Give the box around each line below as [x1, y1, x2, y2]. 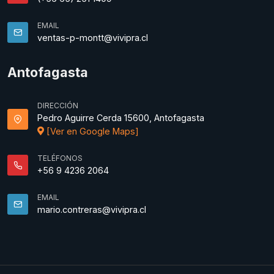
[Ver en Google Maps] [44, 126, 139, 137]
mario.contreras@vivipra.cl [37, 204, 146, 215]
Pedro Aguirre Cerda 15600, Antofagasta [37, 113, 204, 124]
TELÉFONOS [37, 154, 83, 163]
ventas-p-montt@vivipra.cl [37, 32, 148, 43]
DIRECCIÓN [37, 101, 78, 111]
